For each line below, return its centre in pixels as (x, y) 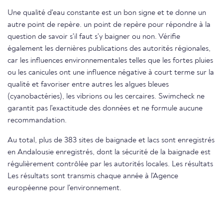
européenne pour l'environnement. (64, 188)
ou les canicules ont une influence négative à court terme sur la (111, 73)
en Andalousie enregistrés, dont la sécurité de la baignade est (109, 153)
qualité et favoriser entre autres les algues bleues (88, 85)
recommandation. (37, 121)
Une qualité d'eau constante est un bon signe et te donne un (107, 13)
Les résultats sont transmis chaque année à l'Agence (93, 176)
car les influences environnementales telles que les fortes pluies (110, 61)
